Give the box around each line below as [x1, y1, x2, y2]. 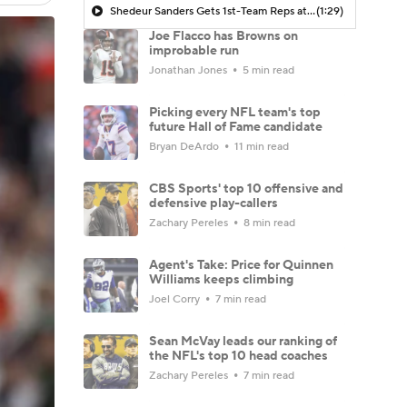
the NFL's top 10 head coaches [149, 347, 328, 364]
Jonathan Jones [149, 63, 230, 77]
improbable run [149, 42, 239, 59]
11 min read [232, 139, 289, 154]
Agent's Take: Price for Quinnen [149, 256, 333, 273]
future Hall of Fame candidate [149, 118, 323, 135]
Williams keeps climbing [149, 271, 293, 288]
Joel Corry [149, 292, 203, 306]
